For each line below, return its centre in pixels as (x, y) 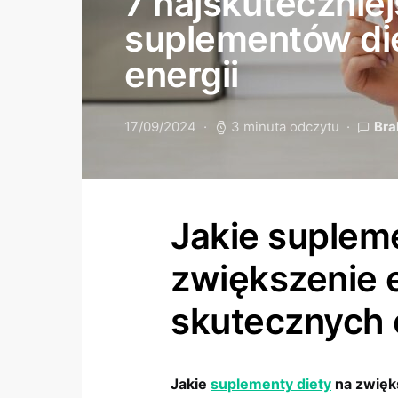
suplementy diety (271, 384)
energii (182, 74)
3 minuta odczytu (285, 127)
